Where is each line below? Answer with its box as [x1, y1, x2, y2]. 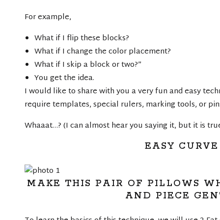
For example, [25, 11, 71, 24]
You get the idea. [34, 72, 94, 85]
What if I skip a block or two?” [34, 58, 141, 72]
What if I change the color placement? [34, 45, 171, 58]
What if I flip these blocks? [34, 32, 129, 45]
